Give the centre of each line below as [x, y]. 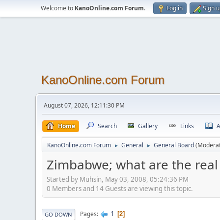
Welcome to [58, 8]
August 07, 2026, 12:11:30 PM [84, 105]
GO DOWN [58, 214]
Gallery [148, 126]
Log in [175, 8]
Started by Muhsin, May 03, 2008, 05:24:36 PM [118, 179]
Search [107, 126]
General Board [174, 145]
